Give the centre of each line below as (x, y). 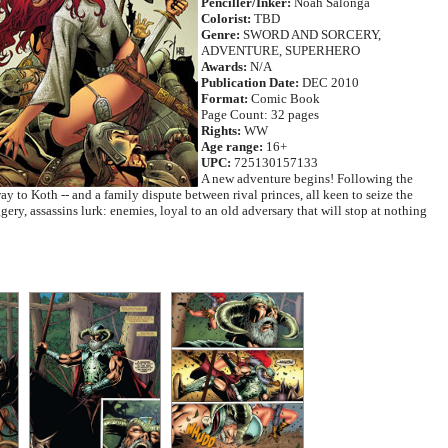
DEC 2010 (329, 82)
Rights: (221, 130)
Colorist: (226, 18)
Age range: (232, 146)
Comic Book (284, 98)
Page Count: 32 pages (260, 114)
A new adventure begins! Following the (307, 178)
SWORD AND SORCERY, (310, 34)
